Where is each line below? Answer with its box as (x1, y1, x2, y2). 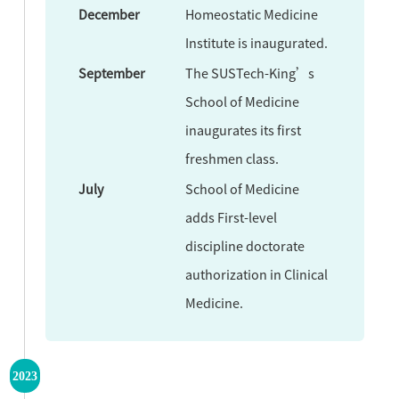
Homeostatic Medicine (185, 4, 319, 23)
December (78, 4, 141, 23)
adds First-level (185, 208, 278, 226)
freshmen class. (185, 149, 280, 167)
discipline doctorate (185, 236, 305, 255)
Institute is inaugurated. (185, 33, 329, 52)
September (78, 63, 146, 82)
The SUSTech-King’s (185, 63, 315, 82)
